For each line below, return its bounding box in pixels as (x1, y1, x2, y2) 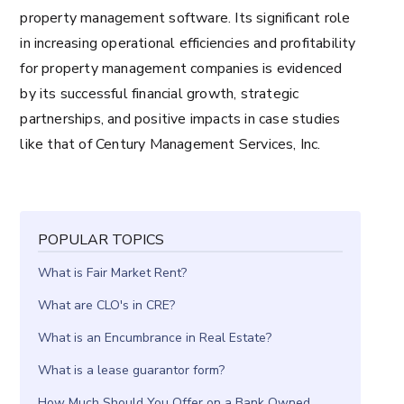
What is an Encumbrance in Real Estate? (38, 328, 272, 346)
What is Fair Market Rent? (38, 263, 188, 281)
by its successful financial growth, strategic (20, 84, 299, 104)
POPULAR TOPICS (38, 230, 165, 250)
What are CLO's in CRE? (38, 296, 176, 314)
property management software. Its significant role (20, 8, 351, 28)
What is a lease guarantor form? (38, 361, 225, 379)
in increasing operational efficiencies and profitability (20, 33, 356, 53)
